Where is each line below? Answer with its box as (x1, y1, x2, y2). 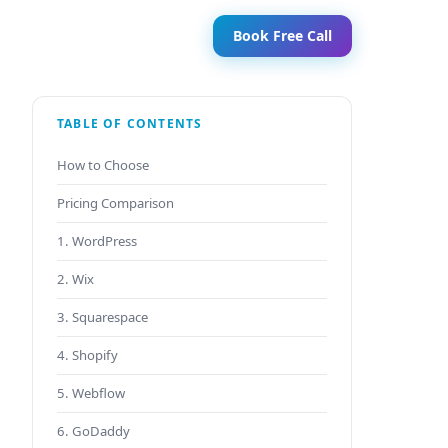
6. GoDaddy (57, 422, 130, 440)
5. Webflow (57, 384, 125, 402)
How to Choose (57, 156, 149, 174)
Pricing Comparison (57, 194, 174, 212)
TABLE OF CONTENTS (57, 115, 203, 132)
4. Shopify (57, 346, 118, 364)
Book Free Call (233, 26, 332, 45)
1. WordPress (57, 232, 137, 250)
